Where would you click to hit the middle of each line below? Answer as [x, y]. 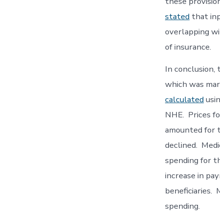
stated [177, 17]
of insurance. [188, 47]
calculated [184, 100]
